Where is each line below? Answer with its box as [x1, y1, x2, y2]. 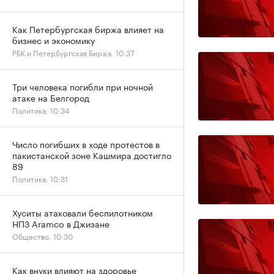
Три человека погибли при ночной [12, 80, 153, 93]
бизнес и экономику [12, 33, 95, 46]
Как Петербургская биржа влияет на [12, 22, 164, 35]
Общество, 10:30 [12, 230, 73, 242]
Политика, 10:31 [12, 172, 68, 184]
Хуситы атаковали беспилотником [12, 206, 153, 219]
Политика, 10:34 [12, 104, 70, 116]
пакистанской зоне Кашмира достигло [12, 148, 171, 161]
